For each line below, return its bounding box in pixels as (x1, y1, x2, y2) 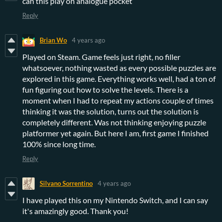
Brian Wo (40, 36, 67, 45)
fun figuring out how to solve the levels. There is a (22, 84, 188, 94)
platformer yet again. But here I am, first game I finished (22, 128, 209, 138)
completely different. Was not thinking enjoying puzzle (22, 117, 206, 127)
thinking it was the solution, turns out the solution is (22, 106, 199, 116)
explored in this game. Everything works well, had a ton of (22, 73, 216, 83)
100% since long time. (22, 139, 96, 149)
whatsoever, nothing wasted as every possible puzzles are (22, 62, 216, 72)
